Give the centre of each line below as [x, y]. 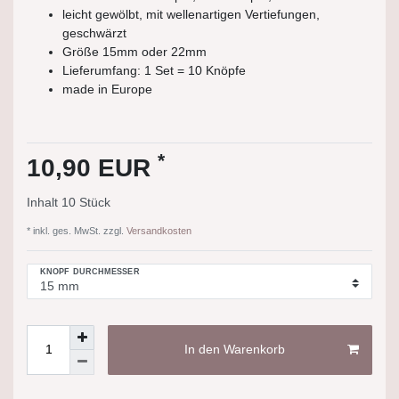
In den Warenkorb [234, 350]
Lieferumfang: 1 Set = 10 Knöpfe [154, 70]
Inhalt [44, 202]
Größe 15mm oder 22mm [134, 51]
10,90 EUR [92, 167]
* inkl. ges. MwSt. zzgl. [75, 230]
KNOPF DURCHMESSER [90, 272]
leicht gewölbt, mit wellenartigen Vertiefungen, [191, 14]
